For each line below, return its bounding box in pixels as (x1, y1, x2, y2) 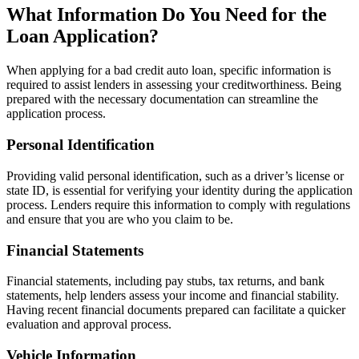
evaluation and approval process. (6, 317, 171, 332)
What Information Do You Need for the (6, 4, 327, 26)
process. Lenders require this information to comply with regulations (6, 197, 350, 212)
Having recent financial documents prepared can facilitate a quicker (6, 303, 345, 317)
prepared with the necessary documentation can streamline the (6, 92, 318, 107)
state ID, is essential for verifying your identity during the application (6, 183, 353, 197)
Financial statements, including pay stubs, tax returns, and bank (6, 274, 325, 288)
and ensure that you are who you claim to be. (6, 212, 233, 226)
